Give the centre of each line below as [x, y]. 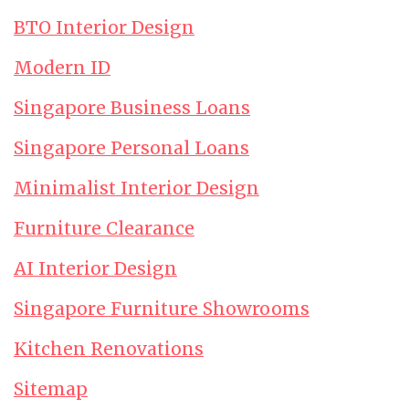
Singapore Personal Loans [131, 148]
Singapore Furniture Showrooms [162, 309]
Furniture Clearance [104, 228]
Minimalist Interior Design [136, 188]
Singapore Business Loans [132, 108]
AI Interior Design [95, 268]
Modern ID [62, 68]
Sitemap [51, 389]
